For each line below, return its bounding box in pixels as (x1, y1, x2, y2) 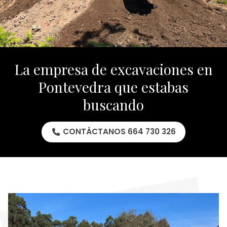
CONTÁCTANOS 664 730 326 (62, 126, 176, 137)
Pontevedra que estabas (39, 78, 188, 97)
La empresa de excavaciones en (14, 60, 213, 79)
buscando (83, 95, 144, 115)
